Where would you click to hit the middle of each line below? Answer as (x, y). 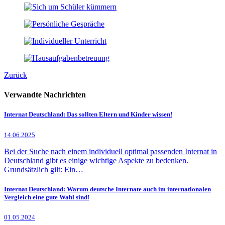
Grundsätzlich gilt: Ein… (44, 169)
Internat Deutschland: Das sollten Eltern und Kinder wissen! (88, 115)
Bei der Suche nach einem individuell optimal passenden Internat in (110, 151)
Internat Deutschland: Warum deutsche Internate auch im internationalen (107, 189)
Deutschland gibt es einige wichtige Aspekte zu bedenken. (96, 160)
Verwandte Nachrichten (45, 95)
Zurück (16, 75)
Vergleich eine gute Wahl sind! (47, 197)
